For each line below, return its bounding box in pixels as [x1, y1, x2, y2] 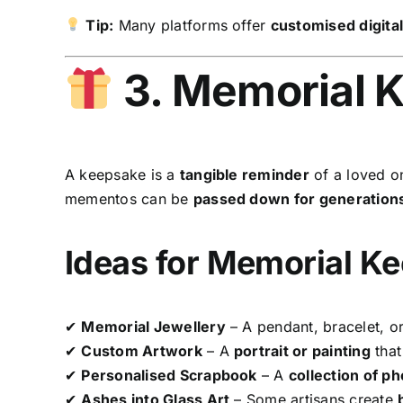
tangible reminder [179, 166, 309, 184]
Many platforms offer [113, 15, 271, 34]
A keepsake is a [64, 166, 180, 184]
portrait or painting [234, 342, 371, 361]
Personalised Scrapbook [81, 366, 257, 385]
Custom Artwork [81, 342, 202, 361]
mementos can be [64, 190, 193, 209]
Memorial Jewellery [81, 318, 226, 336]
